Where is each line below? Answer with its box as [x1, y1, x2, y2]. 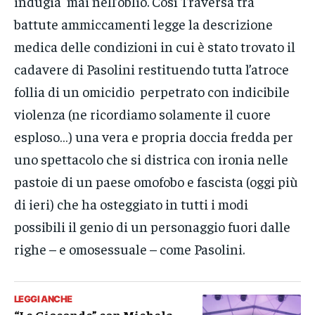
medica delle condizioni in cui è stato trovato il [14, 37, 295, 56]
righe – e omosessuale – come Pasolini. [14, 240, 245, 258]
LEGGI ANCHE [14, 293, 72, 305]
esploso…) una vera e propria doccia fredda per [14, 127, 293, 146]
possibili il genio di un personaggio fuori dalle [14, 217, 290, 236]
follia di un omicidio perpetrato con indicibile [14, 82, 290, 101]
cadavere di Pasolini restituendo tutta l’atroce [14, 60, 289, 78]
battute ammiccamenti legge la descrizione [14, 15, 273, 33]
